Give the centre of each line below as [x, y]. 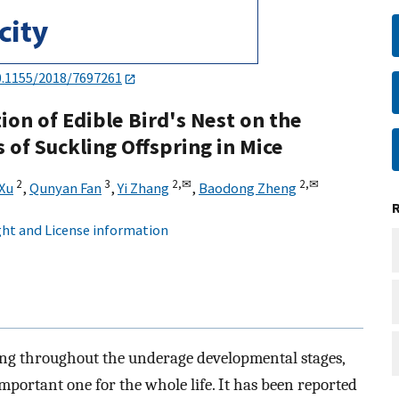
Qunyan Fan [65, 188]
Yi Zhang [143, 188]
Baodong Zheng [248, 188]
